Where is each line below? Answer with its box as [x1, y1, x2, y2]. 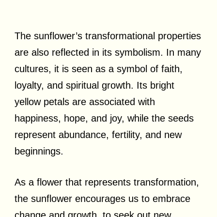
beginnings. [15, 145, 63, 156]
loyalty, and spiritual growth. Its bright [15, 79, 174, 91]
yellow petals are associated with [15, 96, 155, 107]
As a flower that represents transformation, [15, 176, 199, 187]
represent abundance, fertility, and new [15, 129, 182, 140]
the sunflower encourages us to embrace [15, 193, 190, 204]
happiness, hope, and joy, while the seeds [15, 112, 194, 124]
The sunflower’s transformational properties [15, 30, 201, 41]
